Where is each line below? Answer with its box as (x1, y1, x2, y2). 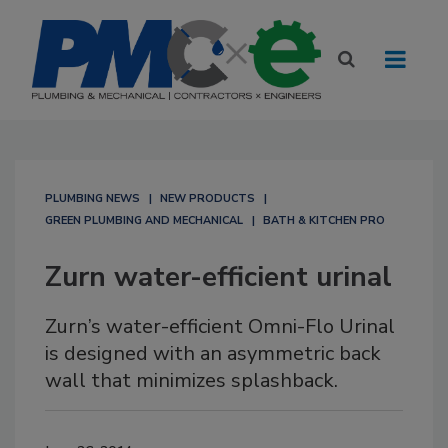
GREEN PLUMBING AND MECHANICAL (45, 213, 243, 228)
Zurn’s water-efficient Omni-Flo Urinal (45, 313, 395, 340)
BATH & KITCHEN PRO (263, 213, 385, 228)
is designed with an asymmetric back (45, 340, 381, 367)
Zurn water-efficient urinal (45, 258, 392, 296)
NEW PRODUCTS (160, 191, 255, 206)
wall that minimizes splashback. (45, 367, 338, 394)
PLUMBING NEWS (45, 191, 140, 206)
